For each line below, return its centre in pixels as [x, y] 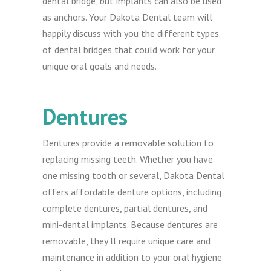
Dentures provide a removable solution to [128, 143]
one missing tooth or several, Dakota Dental [134, 176]
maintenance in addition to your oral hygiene [132, 257]
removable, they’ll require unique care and [127, 241]
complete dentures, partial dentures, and [125, 208]
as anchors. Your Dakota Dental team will [128, 17]
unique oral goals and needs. [100, 66]
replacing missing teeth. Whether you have [128, 159]
